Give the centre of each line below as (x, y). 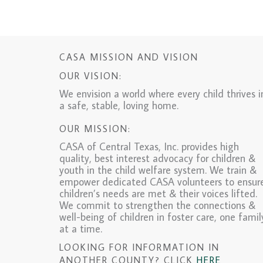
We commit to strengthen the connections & (157, 205)
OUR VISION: (90, 75)
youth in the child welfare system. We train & (158, 170)
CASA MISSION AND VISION (129, 57)
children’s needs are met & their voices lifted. (158, 193)
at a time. (80, 228)
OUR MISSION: (95, 128)
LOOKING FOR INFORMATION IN (139, 247)
